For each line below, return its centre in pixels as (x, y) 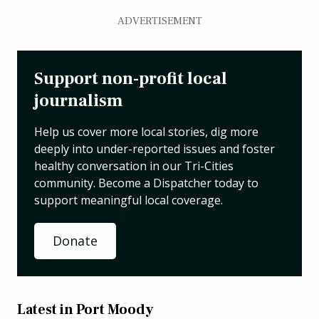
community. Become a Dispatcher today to (146, 183)
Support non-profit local (131, 78)
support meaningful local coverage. (129, 200)
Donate (75, 240)
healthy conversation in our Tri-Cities (134, 166)
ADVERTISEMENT (159, 21)
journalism (78, 100)
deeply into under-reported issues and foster (155, 148)
